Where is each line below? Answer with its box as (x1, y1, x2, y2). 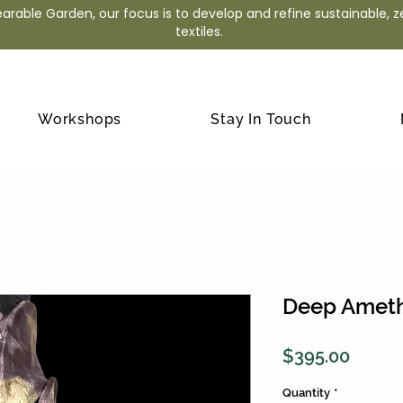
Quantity (282, 386, 330, 400)
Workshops (38, 111, 122, 129)
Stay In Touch (210, 111, 311, 129)
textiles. (175, 22, 223, 40)
